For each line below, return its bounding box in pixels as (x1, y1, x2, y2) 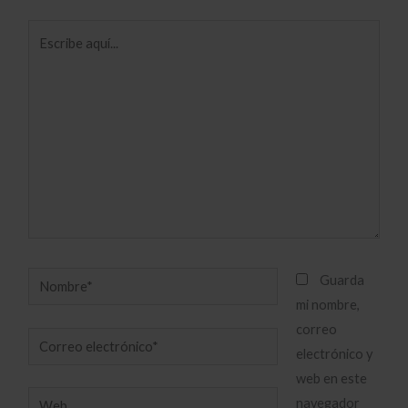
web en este (296, 371, 368, 387)
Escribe (27, 24, 72, 40)
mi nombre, (296, 297, 361, 313)
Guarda (320, 272, 365, 289)
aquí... (27, 48, 61, 65)
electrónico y (296, 346, 373, 362)
